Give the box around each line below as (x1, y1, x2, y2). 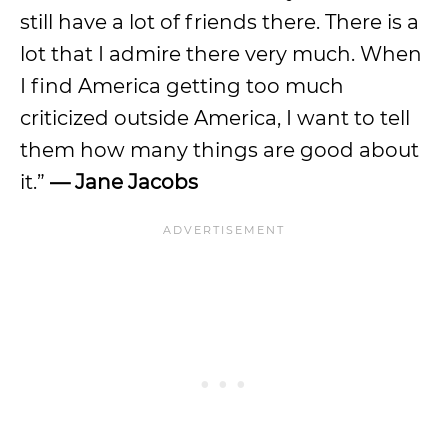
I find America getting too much (20, 74, 344, 98)
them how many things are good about (20, 138, 419, 162)
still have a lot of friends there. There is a (20, 10, 419, 34)
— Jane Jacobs (50, 170, 198, 194)
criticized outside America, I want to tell (20, 106, 410, 130)
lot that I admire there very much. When (20, 42, 422, 66)
